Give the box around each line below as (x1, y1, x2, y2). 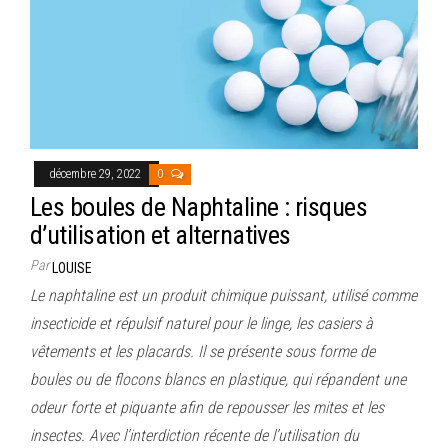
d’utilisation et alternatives (30, 219, 291, 250)
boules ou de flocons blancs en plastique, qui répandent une (30, 369, 406, 389)
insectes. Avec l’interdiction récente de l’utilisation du (30, 425, 359, 445)
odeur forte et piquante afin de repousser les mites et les (30, 397, 384, 417)
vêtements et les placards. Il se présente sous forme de (30, 341, 375, 361)
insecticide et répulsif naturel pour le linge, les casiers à (30, 313, 373, 333)
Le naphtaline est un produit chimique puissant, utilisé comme (30, 285, 417, 305)
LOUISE (52, 259, 92, 276)
